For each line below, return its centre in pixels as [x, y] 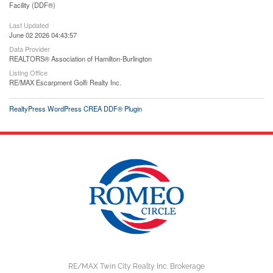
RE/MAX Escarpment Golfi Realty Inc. [65, 82]
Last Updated [29, 25]
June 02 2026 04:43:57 [43, 34]
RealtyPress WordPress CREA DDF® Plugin [76, 108]
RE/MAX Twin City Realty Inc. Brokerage [136, 266]
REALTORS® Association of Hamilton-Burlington [80, 58]
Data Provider [30, 48]
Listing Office [28, 72]
